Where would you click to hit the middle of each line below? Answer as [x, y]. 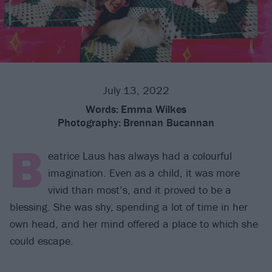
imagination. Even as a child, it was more [144, 173]
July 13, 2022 [136, 90]
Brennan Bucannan [169, 123]
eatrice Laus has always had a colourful [140, 156]
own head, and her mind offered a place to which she [134, 224]
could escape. [42, 241]
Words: [102, 109]
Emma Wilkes [154, 109]
